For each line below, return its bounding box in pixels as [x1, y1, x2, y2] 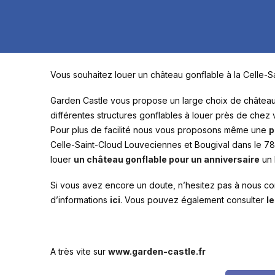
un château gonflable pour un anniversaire [74, 154, 260, 165]
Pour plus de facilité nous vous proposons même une [50, 125, 269, 135]
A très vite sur [50, 246, 108, 257]
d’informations [50, 195, 110, 205]
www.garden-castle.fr [108, 246, 206, 257]
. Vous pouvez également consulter [120, 195, 266, 205]
